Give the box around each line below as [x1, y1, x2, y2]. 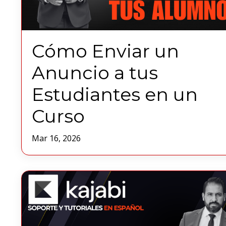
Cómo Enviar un [32, 40, 179, 63]
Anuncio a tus [32, 62, 158, 84]
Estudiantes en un [32, 83, 198, 106]
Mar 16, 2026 [32, 133, 81, 144]
